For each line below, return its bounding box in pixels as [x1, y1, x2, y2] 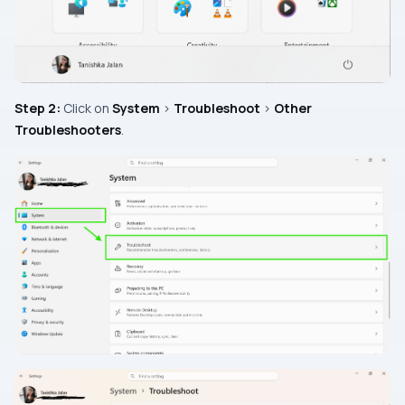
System [112, 99, 160, 118]
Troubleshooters [14, 121, 121, 139]
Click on [61, 99, 112, 118]
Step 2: [14, 99, 61, 118]
